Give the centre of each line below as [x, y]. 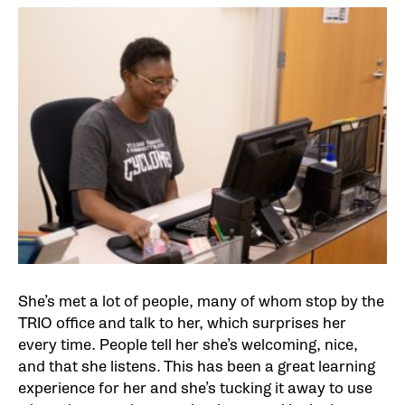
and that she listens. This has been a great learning [197, 366]
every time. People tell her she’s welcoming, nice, [188, 344]
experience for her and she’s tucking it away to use [195, 388]
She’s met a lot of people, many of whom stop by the [201, 301]
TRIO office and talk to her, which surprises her [182, 323]
